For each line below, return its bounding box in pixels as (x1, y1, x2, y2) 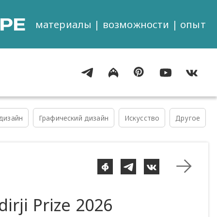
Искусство (124, 113, 160, 123)
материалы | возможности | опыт (35, 17, 206, 31)
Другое (175, 113, 201, 123)
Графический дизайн (38, 113, 108, 123)
